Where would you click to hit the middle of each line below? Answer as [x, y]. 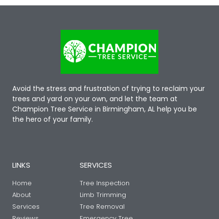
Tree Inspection [104, 183]
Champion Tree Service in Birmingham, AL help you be [105, 109]
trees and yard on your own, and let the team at [95, 99]
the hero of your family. [53, 120]
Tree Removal [102, 206]
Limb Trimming [103, 195]
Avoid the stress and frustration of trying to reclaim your [109, 89]
